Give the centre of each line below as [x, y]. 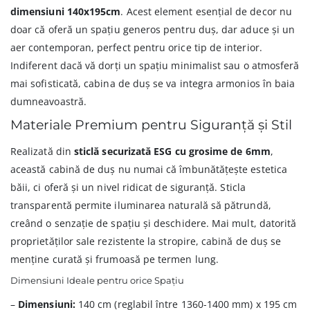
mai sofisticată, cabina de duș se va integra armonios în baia [153, 84]
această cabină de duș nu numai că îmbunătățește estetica [149, 170]
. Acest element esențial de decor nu [206, 12]
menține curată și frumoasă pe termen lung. [115, 259]
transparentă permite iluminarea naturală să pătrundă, [141, 206]
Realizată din [42, 152]
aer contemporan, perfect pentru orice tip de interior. [136, 48]
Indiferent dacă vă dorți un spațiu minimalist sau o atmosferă [155, 66]
